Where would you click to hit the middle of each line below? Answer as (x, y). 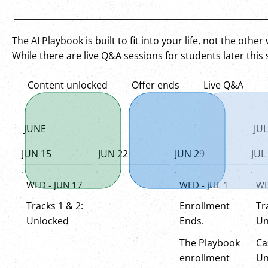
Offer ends (156, 85)
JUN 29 (190, 154)
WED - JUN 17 (54, 185)
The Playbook (210, 243)
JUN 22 (113, 154)
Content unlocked (68, 85)
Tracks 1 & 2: (55, 205)
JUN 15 (36, 154)
